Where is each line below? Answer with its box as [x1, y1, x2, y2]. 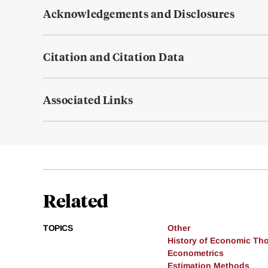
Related [43, 188, 108, 212]
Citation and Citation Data [43, 49, 184, 65]
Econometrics [167, 248, 224, 258]
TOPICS [43, 223, 72, 233]
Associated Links [43, 92, 133, 108]
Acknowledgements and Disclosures [43, 6, 234, 22]
